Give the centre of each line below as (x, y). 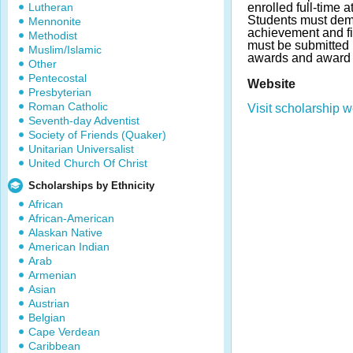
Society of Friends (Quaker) (97, 135)
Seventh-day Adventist (84, 121)
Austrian (49, 303)
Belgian (47, 318)
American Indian (69, 247)
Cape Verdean (64, 332)
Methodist (53, 35)
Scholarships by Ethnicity (91, 186)
